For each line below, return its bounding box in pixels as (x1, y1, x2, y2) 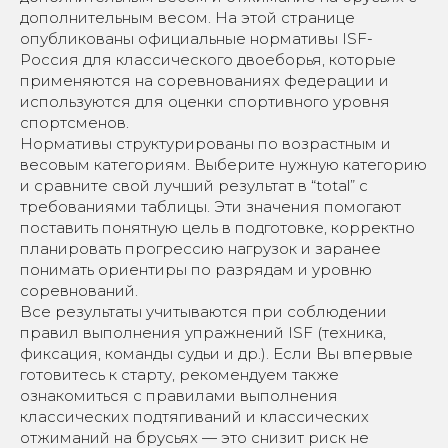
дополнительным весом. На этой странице (20, 7, 355, 27)
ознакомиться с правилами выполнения (20, 385, 338, 405)
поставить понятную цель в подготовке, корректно (20, 217, 415, 237)
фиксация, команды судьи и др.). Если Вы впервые (20, 343, 413, 363)
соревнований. (20, 280, 138, 300)
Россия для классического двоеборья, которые (20, 49, 396, 69)
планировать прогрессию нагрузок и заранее (20, 238, 381, 258)
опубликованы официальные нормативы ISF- (20, 28, 373, 48)
